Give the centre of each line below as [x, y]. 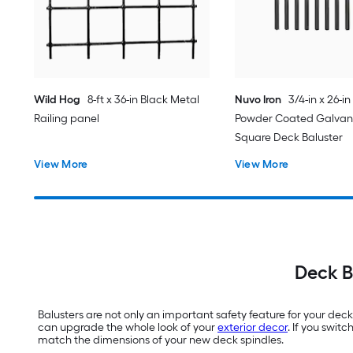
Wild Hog [58, 99]
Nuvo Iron [258, 99]
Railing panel [67, 118]
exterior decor [253, 328]
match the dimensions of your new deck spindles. [161, 340]
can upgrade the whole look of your [128, 328]
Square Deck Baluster [288, 137]
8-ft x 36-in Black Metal [144, 99]
